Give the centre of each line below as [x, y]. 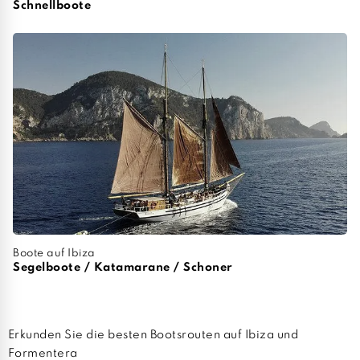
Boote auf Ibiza [54, 254]
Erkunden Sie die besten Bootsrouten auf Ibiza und [153, 335]
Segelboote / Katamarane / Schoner [123, 268]
